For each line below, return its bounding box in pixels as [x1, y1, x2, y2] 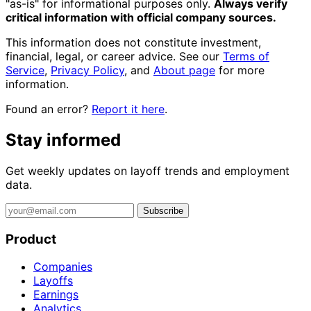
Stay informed [6, 129, 121, 150]
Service [6, 63, 44, 77]
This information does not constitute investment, [6, 35, 261, 49]
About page [153, 63, 215, 77]
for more [215, 63, 264, 77]
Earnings [33, 287, 78, 302]
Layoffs [33, 274, 73, 288]
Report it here [92, 102, 165, 116]
